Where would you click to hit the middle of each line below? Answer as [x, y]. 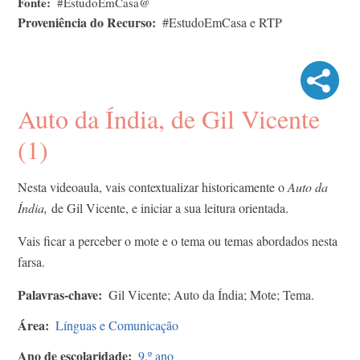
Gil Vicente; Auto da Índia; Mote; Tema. [211, 294]
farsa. [33, 261]
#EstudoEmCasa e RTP [222, 22]
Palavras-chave [58, 294]
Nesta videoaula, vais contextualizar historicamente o [153, 186]
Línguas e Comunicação [117, 325]
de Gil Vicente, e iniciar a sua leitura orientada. [168, 207]
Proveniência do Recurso [85, 22]
